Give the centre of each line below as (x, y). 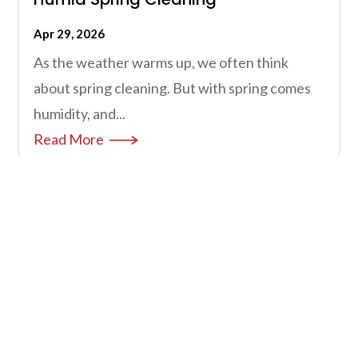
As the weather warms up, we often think (161, 63)
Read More (69, 139)
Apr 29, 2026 (70, 34)
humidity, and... (80, 114)
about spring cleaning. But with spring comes (173, 88)
